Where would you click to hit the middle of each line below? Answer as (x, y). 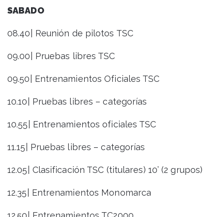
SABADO (26, 11)
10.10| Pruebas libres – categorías (77, 102)
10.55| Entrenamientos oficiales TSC (82, 124)
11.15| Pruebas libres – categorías (76, 147)
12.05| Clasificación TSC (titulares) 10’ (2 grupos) (105, 170)
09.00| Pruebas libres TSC (61, 56)
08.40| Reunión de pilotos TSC (70, 33)
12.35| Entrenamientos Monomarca (79, 193)
